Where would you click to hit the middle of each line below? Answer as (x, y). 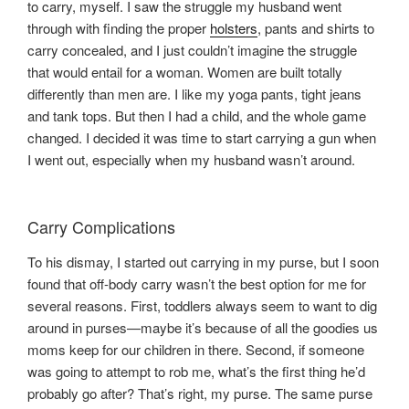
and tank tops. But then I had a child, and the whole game (197, 115)
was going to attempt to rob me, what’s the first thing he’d (196, 371)
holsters (234, 27)
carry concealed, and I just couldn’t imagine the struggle (192, 49)
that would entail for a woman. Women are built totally (185, 71)
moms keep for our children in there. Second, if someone (196, 349)
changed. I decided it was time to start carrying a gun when (202, 137)
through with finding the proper (119, 27)
